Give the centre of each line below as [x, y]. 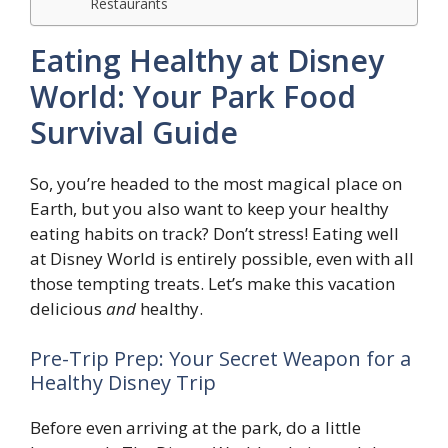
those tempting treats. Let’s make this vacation [212, 284]
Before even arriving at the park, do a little [195, 427]
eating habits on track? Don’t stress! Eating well [214, 234]
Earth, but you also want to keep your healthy [209, 209]
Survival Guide [134, 133]
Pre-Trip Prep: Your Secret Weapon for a [220, 358]
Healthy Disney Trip [123, 382]
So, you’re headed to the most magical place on [216, 184]
